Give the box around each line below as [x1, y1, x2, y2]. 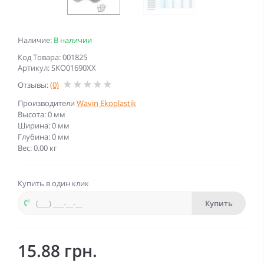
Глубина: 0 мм [18, 131, 70, 142]
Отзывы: [18, 80, 50, 90]
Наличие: [18, 35, 54, 45]
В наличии [54, 35, 92, 45]
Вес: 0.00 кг [18, 143, 57, 153]
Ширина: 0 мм [18, 120, 70, 131]
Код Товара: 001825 [18, 52, 87, 62]
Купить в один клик [18, 178, 89, 189]
